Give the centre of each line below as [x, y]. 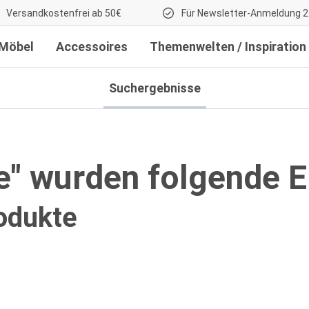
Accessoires [92, 47]
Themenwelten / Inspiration [228, 47]
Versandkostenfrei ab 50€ [63, 13]
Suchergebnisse [154, 88]
